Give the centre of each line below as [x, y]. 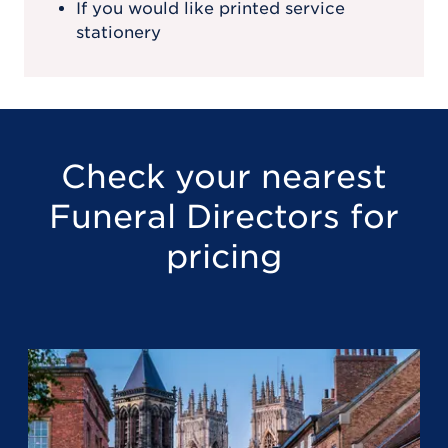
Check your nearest [224, 176]
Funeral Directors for [224, 216]
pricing [224, 256]
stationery [118, 32]
